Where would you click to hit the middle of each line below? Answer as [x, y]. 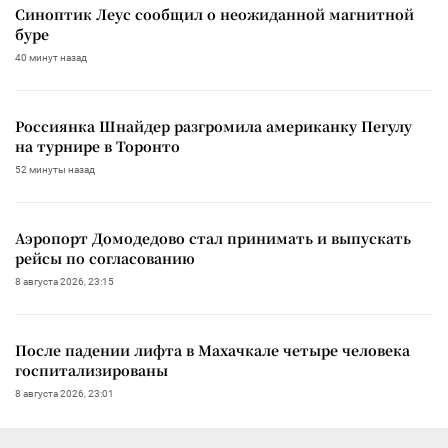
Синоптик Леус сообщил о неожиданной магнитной [214, 13]
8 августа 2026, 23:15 [64, 281]
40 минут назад [51, 57]
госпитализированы [91, 369]
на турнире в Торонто [97, 145]
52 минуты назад [55, 169]
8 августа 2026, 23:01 [64, 393]
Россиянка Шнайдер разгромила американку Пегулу [213, 125]
